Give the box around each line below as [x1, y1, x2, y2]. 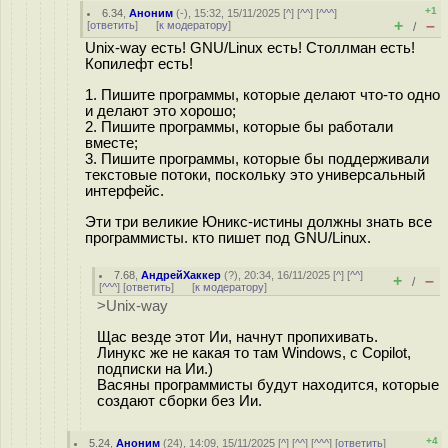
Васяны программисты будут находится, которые [97, 376, 439, 393]
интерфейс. [85, 182, 164, 199]
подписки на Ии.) [97, 360, 213, 377]
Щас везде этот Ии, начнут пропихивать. [97, 328, 378, 345]
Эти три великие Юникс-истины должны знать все [85, 213, 432, 230]
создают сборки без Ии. [97, 392, 262, 409]
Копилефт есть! [85, 56, 193, 72]
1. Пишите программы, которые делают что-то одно [85, 86, 440, 103]
